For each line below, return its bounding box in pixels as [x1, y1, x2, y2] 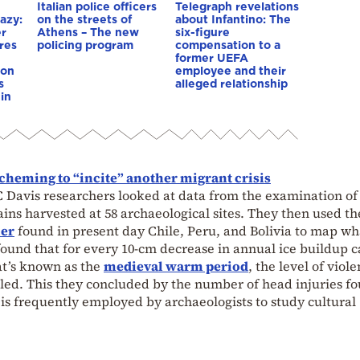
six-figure [175, 26, 230, 39]
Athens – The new [37, 26, 139, 39]
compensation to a [175, 39, 280, 51]
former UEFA [175, 51, 248, 64]
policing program [37, 39, 133, 51]
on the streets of [37, 13, 132, 26]
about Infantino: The [175, 13, 291, 26]
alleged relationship [175, 77, 288, 90]
